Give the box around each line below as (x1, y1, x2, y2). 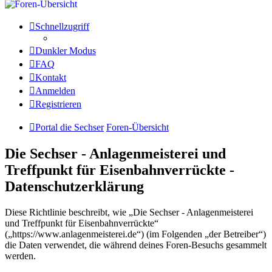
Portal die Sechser (35, 121, 104, 132)
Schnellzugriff (35, 21, 89, 32)
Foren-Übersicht (106, 121, 169, 132)
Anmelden (35, 85, 75, 96)
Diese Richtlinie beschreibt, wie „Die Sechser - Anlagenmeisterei (5, 206, 253, 217)
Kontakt (35, 72, 66, 83)
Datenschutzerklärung (5, 178, 144, 194)
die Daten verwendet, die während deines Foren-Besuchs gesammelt (5, 239, 267, 250)
